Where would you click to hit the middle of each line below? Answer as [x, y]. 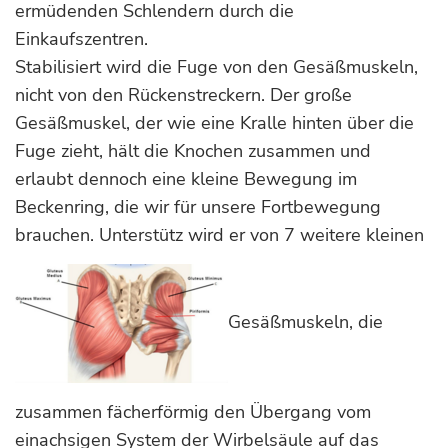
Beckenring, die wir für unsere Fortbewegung [198, 207]
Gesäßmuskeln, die [305, 321]
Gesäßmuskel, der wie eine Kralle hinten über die [214, 123]
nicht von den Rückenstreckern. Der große [183, 95]
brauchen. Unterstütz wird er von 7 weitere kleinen [219, 235]
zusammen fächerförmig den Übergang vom [193, 412]
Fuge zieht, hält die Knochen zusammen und [193, 151]
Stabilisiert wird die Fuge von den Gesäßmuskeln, [216, 67]
